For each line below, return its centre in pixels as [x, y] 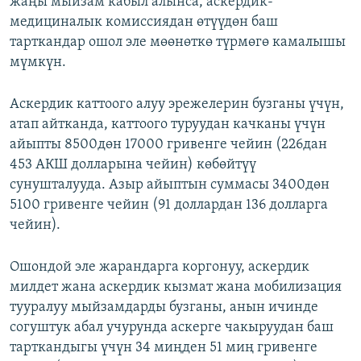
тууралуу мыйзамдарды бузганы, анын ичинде [164, 308]
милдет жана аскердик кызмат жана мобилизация [176, 288]
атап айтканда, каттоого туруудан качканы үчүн [168, 125]
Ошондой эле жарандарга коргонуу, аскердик [160, 268]
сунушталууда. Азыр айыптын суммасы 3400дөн [170, 185]
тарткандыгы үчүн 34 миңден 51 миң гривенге [164, 348]
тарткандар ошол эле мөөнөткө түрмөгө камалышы [178, 43]
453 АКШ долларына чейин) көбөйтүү [133, 165]
